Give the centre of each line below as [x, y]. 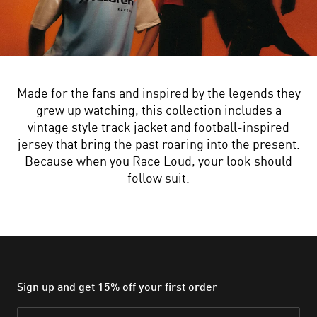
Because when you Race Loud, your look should [158, 161]
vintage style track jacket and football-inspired [158, 127]
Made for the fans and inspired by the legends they [158, 93]
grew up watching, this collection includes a [158, 110]
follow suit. [158, 178]
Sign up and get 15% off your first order [117, 286]
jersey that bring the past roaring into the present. [158, 144]
